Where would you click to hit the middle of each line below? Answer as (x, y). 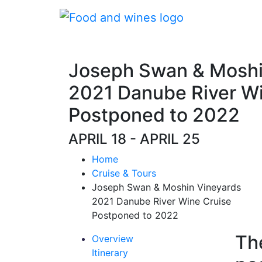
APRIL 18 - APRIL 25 (134, 139)
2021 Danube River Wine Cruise (161, 201)
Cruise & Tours (124, 173)
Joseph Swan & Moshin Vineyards (166, 187)
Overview (113, 239)
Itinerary (110, 253)
